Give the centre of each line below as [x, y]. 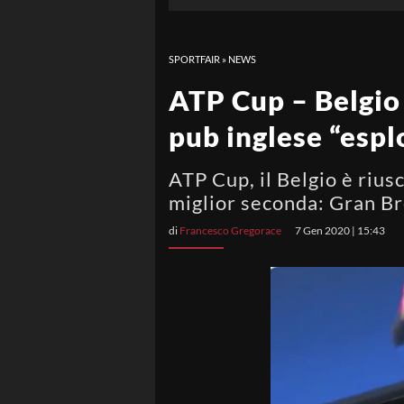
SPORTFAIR [194, 59]
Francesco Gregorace [230, 230]
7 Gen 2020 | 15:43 [340, 230]
